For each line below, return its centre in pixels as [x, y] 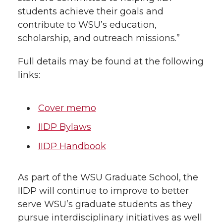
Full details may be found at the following [111, 61]
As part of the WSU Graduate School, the [108, 178]
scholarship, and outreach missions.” [99, 38]
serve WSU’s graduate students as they [105, 204]
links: [29, 75]
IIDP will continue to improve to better [103, 191]
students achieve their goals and [91, 11]
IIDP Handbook [72, 146]
